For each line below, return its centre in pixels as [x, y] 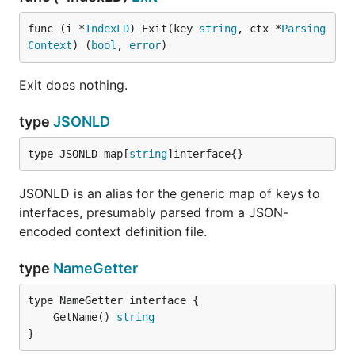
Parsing [303, 29]
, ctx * [259, 29]
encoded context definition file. [113, 231]
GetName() [85, 317]
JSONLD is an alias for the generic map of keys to [170, 193]
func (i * [56, 29]
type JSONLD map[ [78, 154]
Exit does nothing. [73, 85]
